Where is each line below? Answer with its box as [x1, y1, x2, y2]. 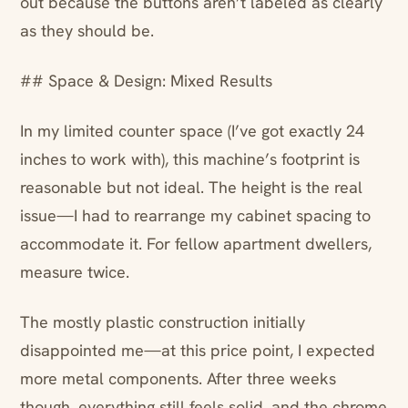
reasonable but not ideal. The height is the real [20, 177, 362, 199]
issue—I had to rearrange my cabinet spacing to [20, 205, 371, 227]
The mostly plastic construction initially [20, 311, 305, 333]
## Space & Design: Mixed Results [20, 70, 272, 92]
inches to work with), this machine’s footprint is [20, 148, 360, 170]
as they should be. [20, 20, 154, 42]
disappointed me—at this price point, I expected [20, 340, 375, 362]
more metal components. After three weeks [20, 368, 336, 390]
